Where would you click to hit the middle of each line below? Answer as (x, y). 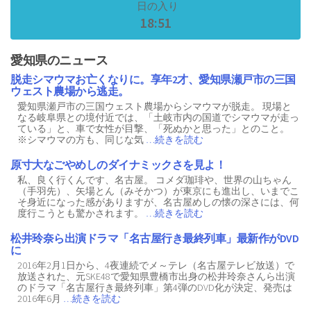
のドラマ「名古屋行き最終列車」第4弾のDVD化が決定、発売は (155, 288)
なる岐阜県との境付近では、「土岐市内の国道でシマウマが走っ (158, 118)
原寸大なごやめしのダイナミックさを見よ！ (118, 165)
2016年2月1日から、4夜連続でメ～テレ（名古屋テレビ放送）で (156, 266)
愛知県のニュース (59, 60)
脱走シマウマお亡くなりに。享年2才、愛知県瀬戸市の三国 (153, 79)
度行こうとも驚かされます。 (82, 213)
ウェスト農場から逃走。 (70, 91)
